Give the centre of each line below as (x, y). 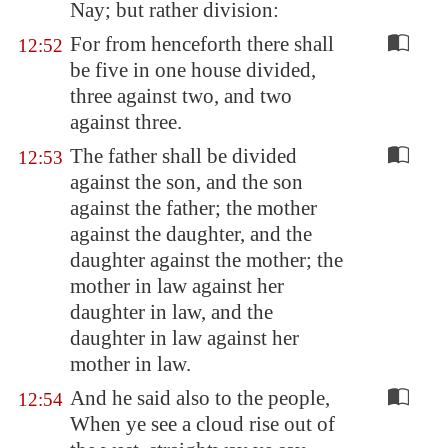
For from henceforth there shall (202, 44)
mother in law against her (177, 286)
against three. (126, 122)
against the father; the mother (193, 208)
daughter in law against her (184, 338)
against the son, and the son (186, 182)
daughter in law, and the (171, 312)
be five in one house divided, (193, 70)
